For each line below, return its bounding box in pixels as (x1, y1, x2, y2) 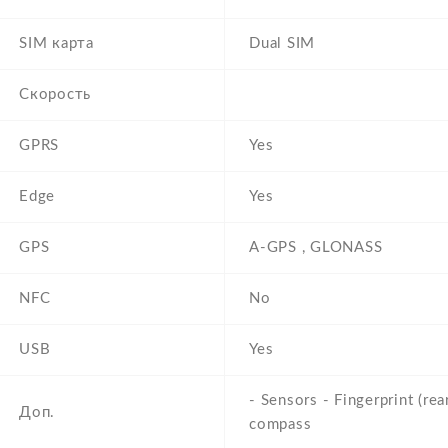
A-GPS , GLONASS (249, 240, 383, 256)
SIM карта (19, 36, 94, 52)
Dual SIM (249, 36, 315, 52)
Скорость (19, 87, 91, 103)
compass (249, 417, 312, 433)
